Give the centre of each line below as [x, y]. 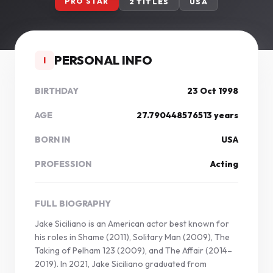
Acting [224, 164]
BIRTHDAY [57, 91]
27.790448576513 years [187, 115]
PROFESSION [63, 164]
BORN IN [52, 140]
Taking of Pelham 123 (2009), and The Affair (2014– [133, 250]
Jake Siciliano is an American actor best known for [132, 224]
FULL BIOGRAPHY [73, 204]
